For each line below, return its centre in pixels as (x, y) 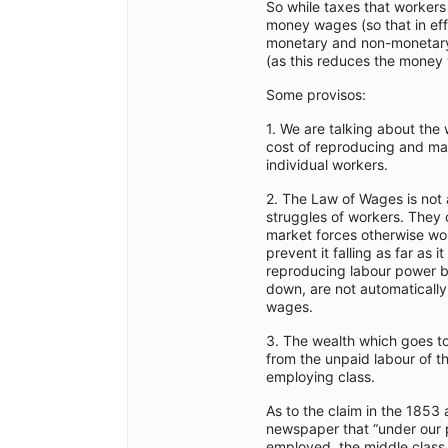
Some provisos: (316, 95)
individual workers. (327, 165)
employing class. (320, 377)
